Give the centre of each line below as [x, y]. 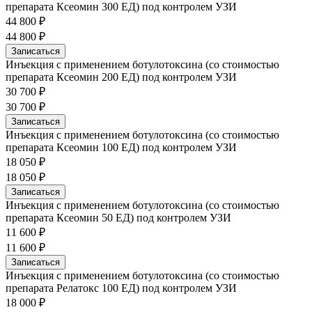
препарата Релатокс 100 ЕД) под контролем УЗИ [121, 288]
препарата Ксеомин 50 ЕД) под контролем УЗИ [118, 217]
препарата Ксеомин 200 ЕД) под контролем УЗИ [121, 77]
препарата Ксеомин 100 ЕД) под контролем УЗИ [121, 147]
